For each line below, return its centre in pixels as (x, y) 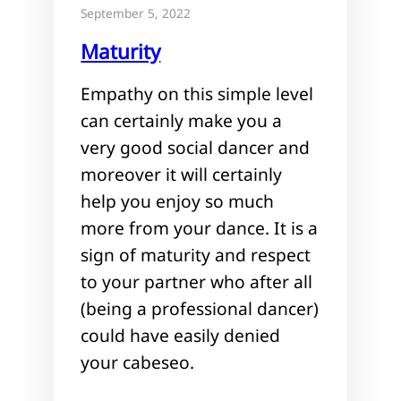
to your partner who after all (197, 282)
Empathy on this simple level (197, 94)
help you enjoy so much (178, 201)
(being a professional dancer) (200, 309)
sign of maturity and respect (196, 255)
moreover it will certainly (182, 175)
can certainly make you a (182, 121)
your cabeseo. (138, 363)
